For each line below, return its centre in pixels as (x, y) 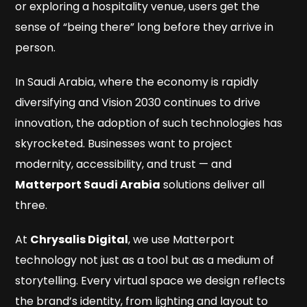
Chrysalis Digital (79, 240)
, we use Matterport (182, 240)
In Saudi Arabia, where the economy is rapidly (137, 82)
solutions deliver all (213, 185)
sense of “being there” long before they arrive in (145, 27)
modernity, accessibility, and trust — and (124, 164)
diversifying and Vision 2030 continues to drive (138, 103)
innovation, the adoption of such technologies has (149, 123)
